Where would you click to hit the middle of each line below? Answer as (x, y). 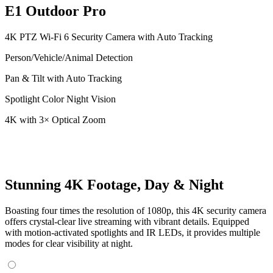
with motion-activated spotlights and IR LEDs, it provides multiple (133, 232)
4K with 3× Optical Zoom (55, 120)
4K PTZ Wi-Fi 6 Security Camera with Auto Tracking (109, 37)
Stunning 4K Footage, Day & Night (114, 184)
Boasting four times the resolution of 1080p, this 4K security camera (136, 210)
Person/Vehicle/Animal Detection (69, 58)
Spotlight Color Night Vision (60, 99)
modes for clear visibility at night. (69, 243)
